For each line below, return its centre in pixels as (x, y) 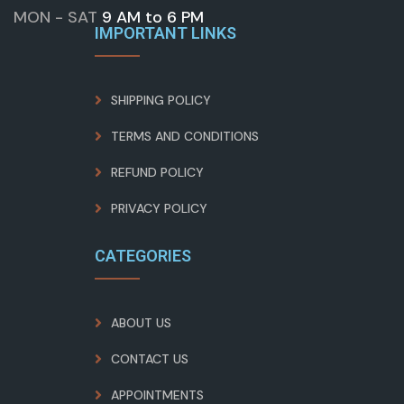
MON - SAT (55, 17)
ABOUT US (141, 322)
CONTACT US (149, 358)
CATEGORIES (142, 255)
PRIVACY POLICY (159, 208)
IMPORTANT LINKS (165, 32)
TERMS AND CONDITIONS (184, 136)
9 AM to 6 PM (153, 17)
